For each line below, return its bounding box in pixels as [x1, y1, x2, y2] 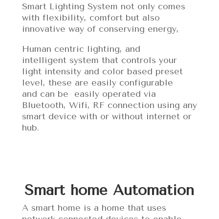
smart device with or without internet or [22, 110, 192, 122]
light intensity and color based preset [22, 66, 183, 77]
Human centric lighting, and [22, 43, 140, 54]
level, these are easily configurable [22, 77, 173, 88]
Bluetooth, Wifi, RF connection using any [22, 99, 197, 110]
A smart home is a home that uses [22, 202, 166, 213]
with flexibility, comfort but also [22, 12, 160, 23]
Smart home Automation [24, 181, 195, 199]
